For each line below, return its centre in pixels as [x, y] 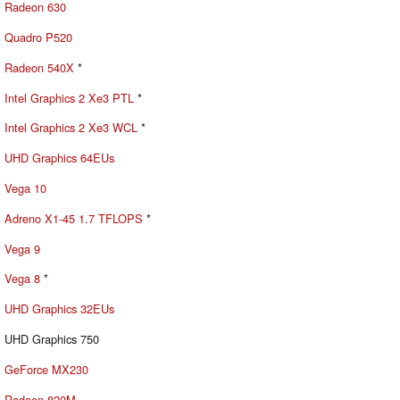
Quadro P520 [38, 37]
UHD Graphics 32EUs [59, 309]
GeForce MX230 [46, 369]
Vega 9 [22, 248]
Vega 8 [22, 279]
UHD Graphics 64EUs [59, 158]
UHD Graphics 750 [52, 339]
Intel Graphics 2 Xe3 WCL [71, 128]
